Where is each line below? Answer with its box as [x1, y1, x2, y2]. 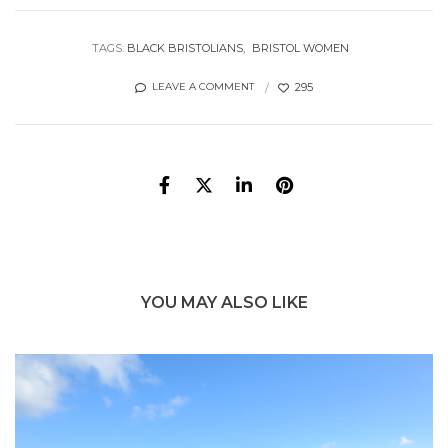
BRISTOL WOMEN [252, 40, 349, 55]
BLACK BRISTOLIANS [127, 40, 243, 55]
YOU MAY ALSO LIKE [140, 293, 308, 313]
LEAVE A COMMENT [152, 80, 254, 94]
